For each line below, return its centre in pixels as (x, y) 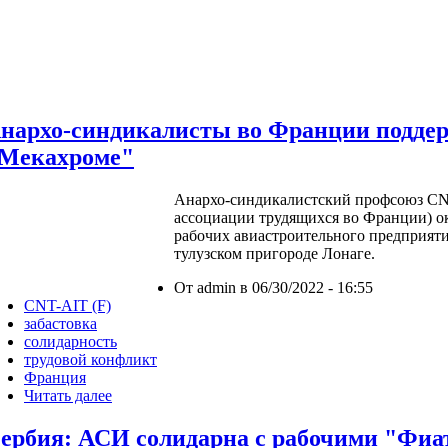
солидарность (70, 341)
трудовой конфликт (90, 359)
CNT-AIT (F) (67, 305)
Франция (55, 377)
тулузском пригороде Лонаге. (274, 253)
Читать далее (68, 395)
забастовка (60, 323)
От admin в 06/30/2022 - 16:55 (273, 287)
